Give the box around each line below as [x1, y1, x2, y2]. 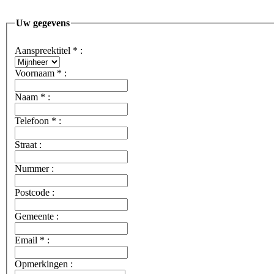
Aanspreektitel [15, 45, 73, 56]
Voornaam [15, 68, 57, 79]
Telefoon [15, 116, 51, 127]
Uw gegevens [16, 18, 70, 29]
